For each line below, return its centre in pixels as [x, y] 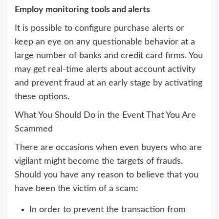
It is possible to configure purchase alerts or [99, 29]
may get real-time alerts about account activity [105, 70]
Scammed [34, 129]
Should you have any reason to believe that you [107, 175]
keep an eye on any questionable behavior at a [105, 42]
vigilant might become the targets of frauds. [99, 162]
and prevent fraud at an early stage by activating [109, 83]
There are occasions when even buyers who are [108, 148]
